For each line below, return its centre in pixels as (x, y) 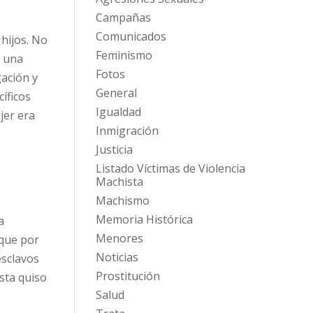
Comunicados (131, 37)
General (116, 93)
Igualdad (118, 112)
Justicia (114, 150)
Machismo (122, 201)
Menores (119, 239)
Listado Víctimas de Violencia (170, 169)
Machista (119, 182)
